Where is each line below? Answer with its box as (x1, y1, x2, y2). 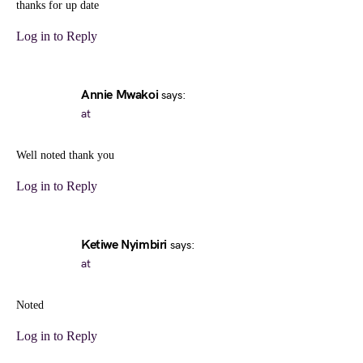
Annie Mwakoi (81, 88, 159, 103)
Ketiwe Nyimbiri (81, 237, 167, 253)
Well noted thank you (16, 149, 114, 161)
